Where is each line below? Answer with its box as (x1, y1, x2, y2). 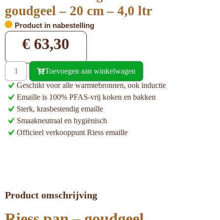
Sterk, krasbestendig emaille (17, 105, 103, 113)
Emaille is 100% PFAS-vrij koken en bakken (17, 93, 156, 102)
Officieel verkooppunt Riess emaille (17, 128, 128, 137)
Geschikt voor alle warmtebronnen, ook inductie (17, 81, 166, 90)
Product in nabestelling (15, 21, 94, 29)
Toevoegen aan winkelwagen (45, 67, 136, 76)
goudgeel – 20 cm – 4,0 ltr (5, 3, 152, 18)
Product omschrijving (5, 190, 97, 201)
